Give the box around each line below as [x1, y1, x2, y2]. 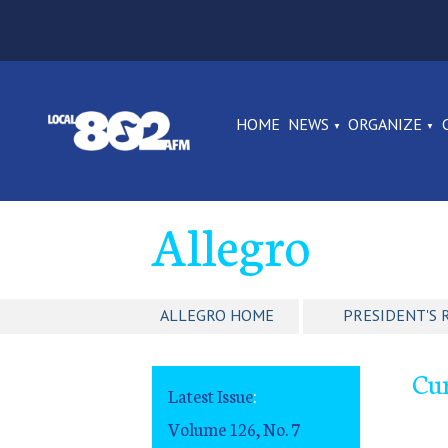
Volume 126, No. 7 [168, 415, 300, 441]
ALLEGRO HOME [160, 305, 274, 326]
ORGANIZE [348, 114, 423, 134]
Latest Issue [168, 383, 253, 409]
